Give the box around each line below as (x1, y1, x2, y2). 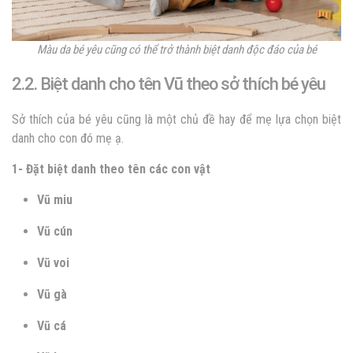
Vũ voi (37, 255, 69, 270)
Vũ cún (37, 223, 72, 239)
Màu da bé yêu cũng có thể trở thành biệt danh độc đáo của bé (36, 42, 317, 57)
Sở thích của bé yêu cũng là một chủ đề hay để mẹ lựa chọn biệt (12, 111, 341, 127)
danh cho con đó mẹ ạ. (12, 130, 124, 146)
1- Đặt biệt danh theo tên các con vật (12, 161, 210, 176)
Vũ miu (37, 191, 72, 207)
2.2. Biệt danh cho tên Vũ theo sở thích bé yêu (12, 73, 325, 94)
